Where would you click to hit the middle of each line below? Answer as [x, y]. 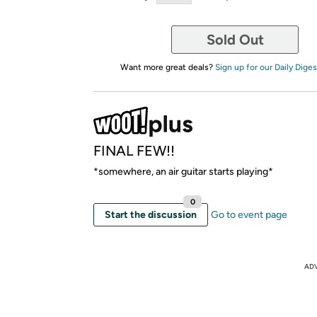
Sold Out [235, 40]
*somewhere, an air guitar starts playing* [183, 172]
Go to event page [249, 215]
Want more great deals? [167, 67]
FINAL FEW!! [134, 151]
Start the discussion [151, 215]
